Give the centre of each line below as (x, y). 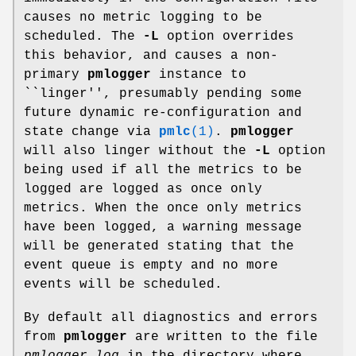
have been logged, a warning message (163, 227)
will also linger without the (139, 151)
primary (56, 74)
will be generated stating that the (159, 246)
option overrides (226, 36)
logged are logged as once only (143, 189)
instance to (199, 74)
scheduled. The (83, 36)
